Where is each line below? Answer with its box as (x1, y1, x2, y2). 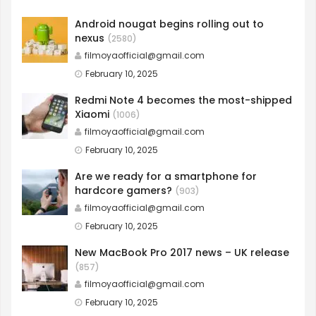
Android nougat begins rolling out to (75, 17, 264, 32)
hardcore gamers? (75, 183, 172, 198)
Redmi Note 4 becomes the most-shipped (75, 93, 292, 108)
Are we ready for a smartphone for (75, 169, 257, 184)
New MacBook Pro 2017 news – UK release (75, 245, 289, 260)
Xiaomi (75, 107, 109, 122)
